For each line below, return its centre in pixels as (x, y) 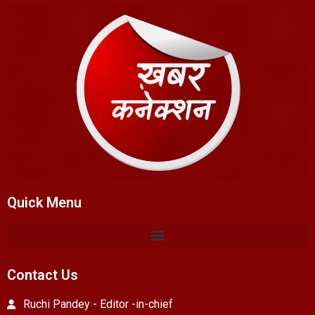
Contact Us (43, 275)
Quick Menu (44, 202)
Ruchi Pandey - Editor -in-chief (98, 304)
